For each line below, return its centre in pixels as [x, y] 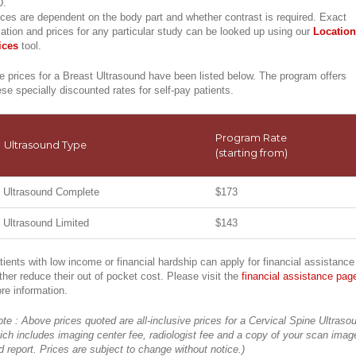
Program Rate [251, 138]
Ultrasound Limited [46, 223]
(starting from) [252, 153]
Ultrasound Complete [51, 192]
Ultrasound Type [45, 145]
